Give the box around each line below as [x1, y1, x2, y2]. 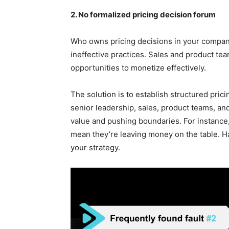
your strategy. [71, 142, 120, 152]
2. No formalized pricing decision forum [71, 9, 216, 19]
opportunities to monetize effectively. [71, 62, 206, 73]
